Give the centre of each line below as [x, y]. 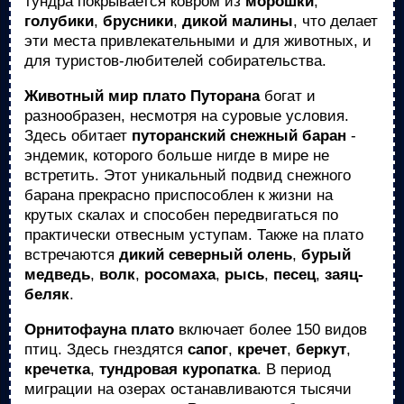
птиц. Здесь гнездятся [106, 349]
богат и [288, 96]
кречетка [57, 369]
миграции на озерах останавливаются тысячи [188, 389]
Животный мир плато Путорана [142, 96]
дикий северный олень [206, 255]
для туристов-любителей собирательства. [175, 61]
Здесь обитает [78, 136]
